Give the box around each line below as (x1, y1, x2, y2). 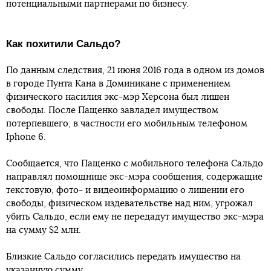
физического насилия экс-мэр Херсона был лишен (6, 93, 229, 102)
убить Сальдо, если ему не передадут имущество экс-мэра (6, 212, 264, 222)
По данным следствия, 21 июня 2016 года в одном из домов (6, 66, 264, 76)
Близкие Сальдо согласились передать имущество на (6, 252, 241, 262)
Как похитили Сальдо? (6, 38, 120, 50)
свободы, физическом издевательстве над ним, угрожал (6, 199, 253, 209)
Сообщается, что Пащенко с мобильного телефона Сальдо (6, 159, 263, 169)
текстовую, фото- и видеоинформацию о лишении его (6, 186, 244, 195)
